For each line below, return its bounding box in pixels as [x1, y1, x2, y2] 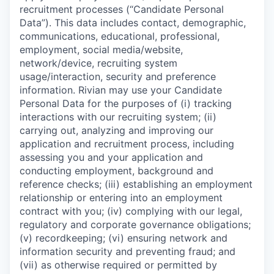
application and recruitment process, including [20, 137, 234, 150]
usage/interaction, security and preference [20, 70, 216, 83]
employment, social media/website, [20, 43, 183, 56]
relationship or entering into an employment [20, 191, 223, 204]
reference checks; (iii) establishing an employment [20, 177, 253, 190]
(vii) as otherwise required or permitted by [20, 258, 217, 271]
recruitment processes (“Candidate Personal [20, 2, 224, 15]
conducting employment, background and [20, 164, 213, 177]
